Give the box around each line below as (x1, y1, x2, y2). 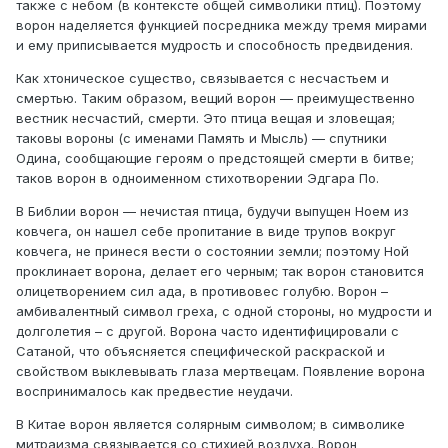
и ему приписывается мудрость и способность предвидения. (16, 37, 413, 54)
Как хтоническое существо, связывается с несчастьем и (16, 70, 389, 87)
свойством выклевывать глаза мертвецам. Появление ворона (16, 363, 425, 380)
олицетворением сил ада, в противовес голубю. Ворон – (16, 283, 388, 300)
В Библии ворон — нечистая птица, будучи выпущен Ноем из (16, 203, 409, 220)
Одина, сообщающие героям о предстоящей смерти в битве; (16, 150, 414, 167)
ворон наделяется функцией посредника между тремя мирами (16, 17, 427, 34)
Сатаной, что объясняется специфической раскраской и (16, 343, 385, 360)
